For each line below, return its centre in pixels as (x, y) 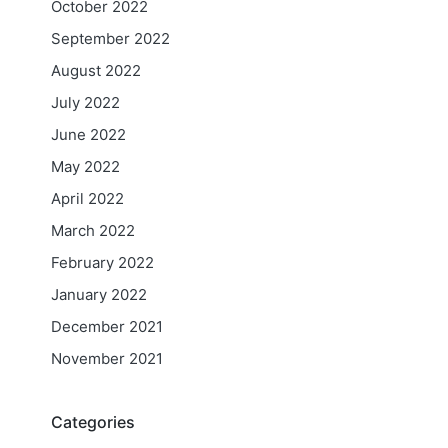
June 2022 (88, 134)
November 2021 (107, 358)
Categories (93, 421)
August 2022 (96, 70)
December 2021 (107, 326)
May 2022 (85, 166)
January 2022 (99, 294)
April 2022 (87, 198)
